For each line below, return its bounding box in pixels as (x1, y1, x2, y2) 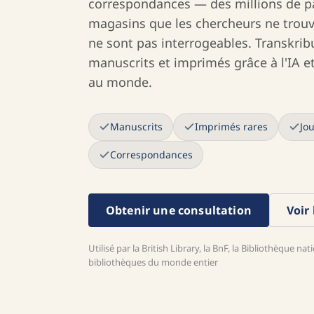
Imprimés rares (195, 120, 268, 133)
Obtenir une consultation (106, 203, 252, 218)
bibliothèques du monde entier (88, 256, 218, 268)
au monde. (88, 74, 152, 90)
